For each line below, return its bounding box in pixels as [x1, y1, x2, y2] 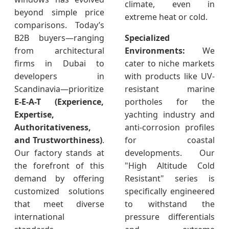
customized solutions [14, 186, 104, 197]
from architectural [14, 45, 104, 57]
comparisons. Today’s [14, 19, 104, 31]
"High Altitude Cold [125, 160, 215, 172]
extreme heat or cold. [125, 11, 208, 23]
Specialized [125, 32, 170, 44]
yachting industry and [125, 109, 215, 121]
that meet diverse [14, 198, 104, 210]
